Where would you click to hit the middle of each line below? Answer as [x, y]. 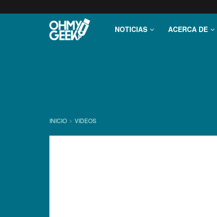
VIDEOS [85, 120]
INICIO [59, 120]
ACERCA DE [188, 29]
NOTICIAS [131, 29]
